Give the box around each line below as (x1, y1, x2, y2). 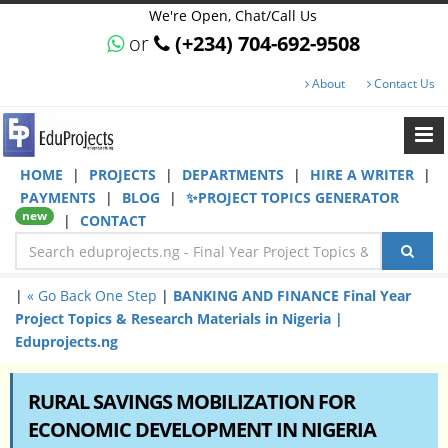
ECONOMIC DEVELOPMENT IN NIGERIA (28, 416, 376, 443)
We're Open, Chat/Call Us (149, 6, 318, 25)
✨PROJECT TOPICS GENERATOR (186, 188, 399, 207)
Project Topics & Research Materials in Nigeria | (15, 309, 343, 328)
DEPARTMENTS (182, 165, 288, 184)
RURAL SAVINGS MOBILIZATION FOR (28, 388, 355, 415)
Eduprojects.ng (15, 332, 118, 351)
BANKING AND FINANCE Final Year (173, 286, 411, 305)
